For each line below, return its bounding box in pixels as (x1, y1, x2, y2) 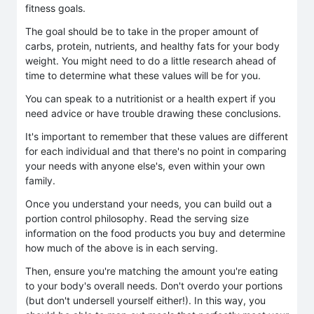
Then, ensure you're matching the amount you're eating (25, 264, 278, 277)
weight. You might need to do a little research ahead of (25, 54, 276, 67)
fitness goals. (25, 1, 86, 14)
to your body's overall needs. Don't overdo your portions (25, 279, 282, 292)
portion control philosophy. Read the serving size (25, 212, 249, 224)
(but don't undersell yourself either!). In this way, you (25, 294, 266, 306)
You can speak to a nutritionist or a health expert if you (25, 92, 275, 104)
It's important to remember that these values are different (25, 130, 288, 142)
